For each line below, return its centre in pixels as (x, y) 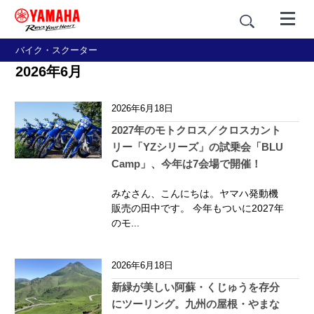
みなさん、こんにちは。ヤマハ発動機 (195, 193)
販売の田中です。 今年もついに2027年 (198, 208)
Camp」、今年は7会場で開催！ (186, 164)
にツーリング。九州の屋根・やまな (196, 304)
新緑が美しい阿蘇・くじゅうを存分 (196, 287)
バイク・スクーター (56, 50)
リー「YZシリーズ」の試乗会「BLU (197, 147)
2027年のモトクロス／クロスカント (196, 130)
